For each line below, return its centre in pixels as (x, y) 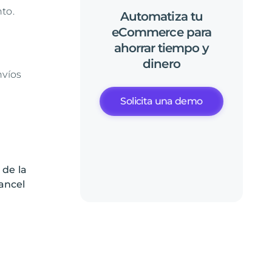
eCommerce (148, 32)
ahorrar (134, 48)
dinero (161, 64)
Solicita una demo (161, 101)
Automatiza (154, 16)
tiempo (178, 48)
